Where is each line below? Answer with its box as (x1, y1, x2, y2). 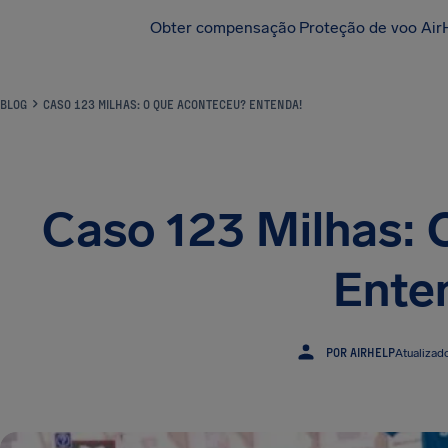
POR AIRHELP (325, 344, 395, 359)
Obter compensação (150, 18, 296, 37)
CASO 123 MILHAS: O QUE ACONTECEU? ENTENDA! (43, 97, 302, 111)
